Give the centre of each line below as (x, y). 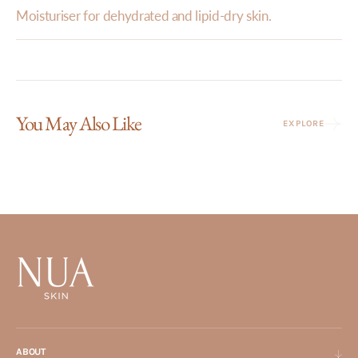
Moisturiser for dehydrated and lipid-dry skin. (144, 16)
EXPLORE (304, 123)
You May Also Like (79, 123)
